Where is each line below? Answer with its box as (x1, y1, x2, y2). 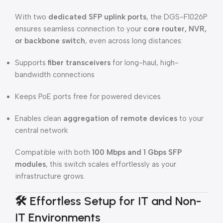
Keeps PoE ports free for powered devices (15, 92, 161, 101)
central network (15, 126, 68, 135)
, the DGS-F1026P (146, 12, 208, 21)
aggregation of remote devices (63, 114, 177, 123)
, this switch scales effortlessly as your (46, 160, 176, 169)
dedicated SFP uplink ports (48, 12, 146, 21)
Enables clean (15, 114, 63, 123)
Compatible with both (15, 148, 92, 157)
